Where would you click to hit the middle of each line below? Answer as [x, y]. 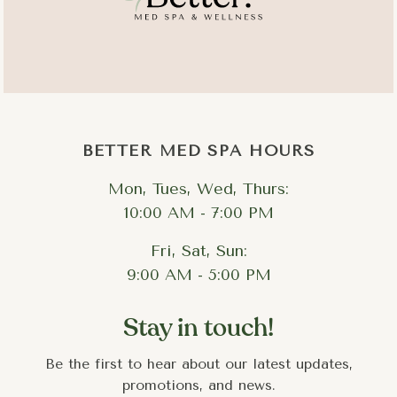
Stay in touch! [198, 328]
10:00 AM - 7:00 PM [198, 212]
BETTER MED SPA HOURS [198, 150]
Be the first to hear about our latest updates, [198, 363]
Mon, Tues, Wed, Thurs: [198, 188]
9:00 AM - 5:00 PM [198, 274]
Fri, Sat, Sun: [198, 250]
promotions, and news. [198, 385]
